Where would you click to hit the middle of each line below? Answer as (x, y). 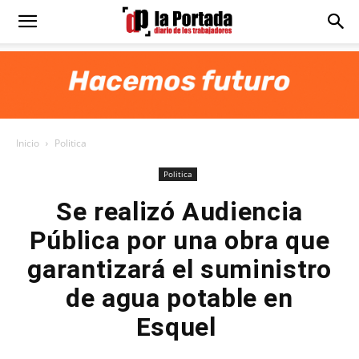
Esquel (179, 327)
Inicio (28, 143)
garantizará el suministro (179, 269)
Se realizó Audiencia (179, 212)
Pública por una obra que (179, 240)
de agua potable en (179, 298)
